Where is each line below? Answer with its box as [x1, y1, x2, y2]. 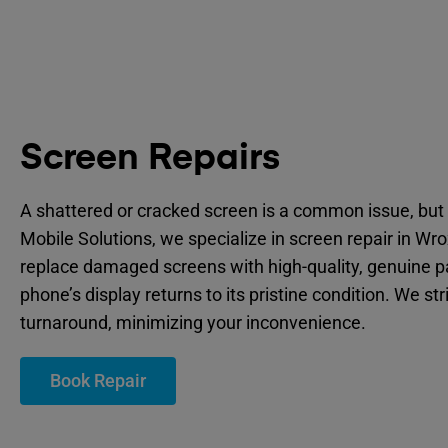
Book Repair [50, 370, 146, 392]
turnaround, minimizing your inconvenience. [20, 312, 366, 334]
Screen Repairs [20, 141, 280, 178]
